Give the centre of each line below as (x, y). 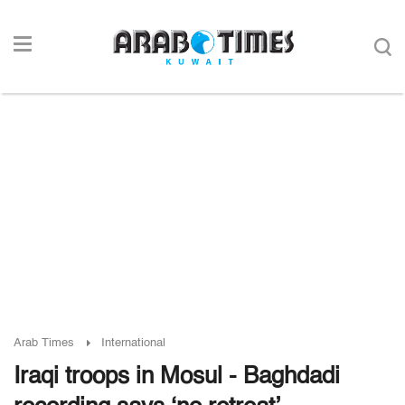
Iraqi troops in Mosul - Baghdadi (177, 377)
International (133, 343)
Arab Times (44, 343)
